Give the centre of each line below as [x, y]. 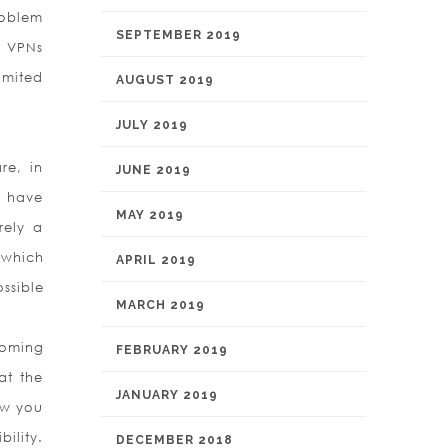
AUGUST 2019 [165, 80]
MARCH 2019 [160, 305]
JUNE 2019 [153, 170]
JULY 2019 [152, 125]
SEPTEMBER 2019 [178, 35]
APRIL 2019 [156, 260]
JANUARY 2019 [167, 395]
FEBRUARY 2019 [172, 350]
